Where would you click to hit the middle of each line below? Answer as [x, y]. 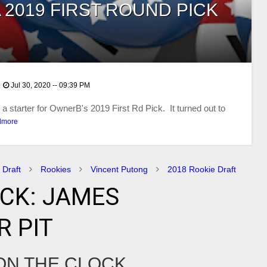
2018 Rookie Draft [202, 169]
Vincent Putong [119, 169]
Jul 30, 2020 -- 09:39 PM [50, 85]
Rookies [56, 169]
